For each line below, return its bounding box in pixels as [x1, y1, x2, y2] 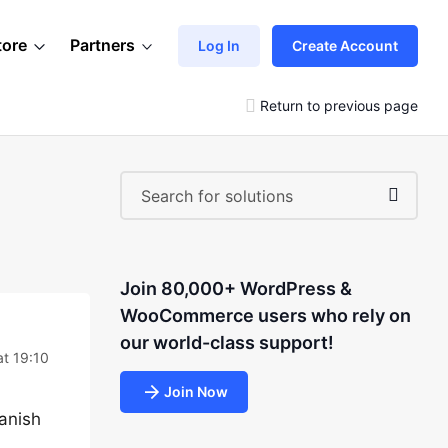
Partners [70, 35, 135, 55]
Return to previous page [260, 96, 418, 114]
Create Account [292, 36, 398, 54]
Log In [198, 36, 240, 54]
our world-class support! [119, 332, 334, 353]
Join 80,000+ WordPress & [119, 278, 352, 299]
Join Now [163, 383, 228, 400]
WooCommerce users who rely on [119, 305, 411, 326]
